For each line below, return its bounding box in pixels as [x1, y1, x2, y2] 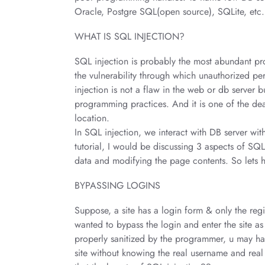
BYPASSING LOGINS [75, 179, 160, 192]
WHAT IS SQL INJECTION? [75, 30, 185, 43]
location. [75, 111, 109, 125]
